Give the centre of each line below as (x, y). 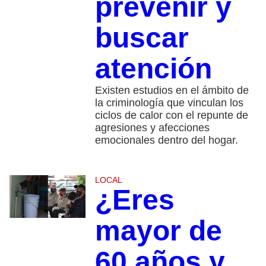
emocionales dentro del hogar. (166, 140)
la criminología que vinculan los (169, 102)
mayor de (158, 230)
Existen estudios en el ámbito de (172, 90)
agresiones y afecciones (152, 127)
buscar (142, 37)
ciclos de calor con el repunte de (171, 115)
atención (153, 68)
